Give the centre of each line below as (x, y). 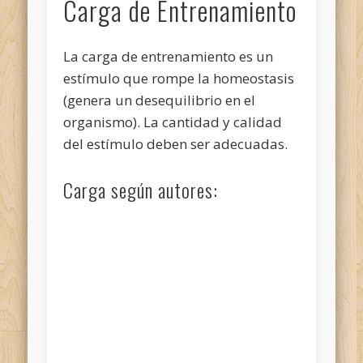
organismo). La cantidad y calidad (173, 122)
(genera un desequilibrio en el (160, 100)
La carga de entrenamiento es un (169, 56)
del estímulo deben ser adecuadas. (176, 143)
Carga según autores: (141, 189)
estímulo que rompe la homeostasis (179, 78)
